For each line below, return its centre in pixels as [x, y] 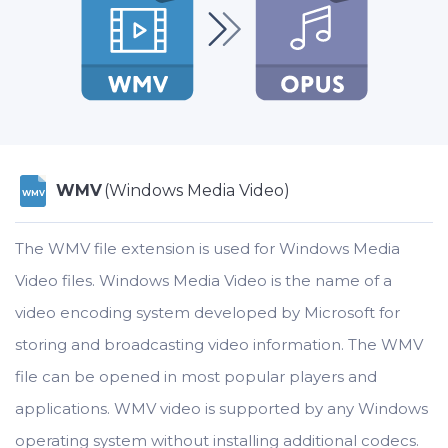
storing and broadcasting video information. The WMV [219, 344]
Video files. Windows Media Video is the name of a [203, 280]
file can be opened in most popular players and [196, 376]
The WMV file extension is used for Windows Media [207, 248]
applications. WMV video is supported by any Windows [221, 408]
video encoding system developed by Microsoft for [207, 312]
